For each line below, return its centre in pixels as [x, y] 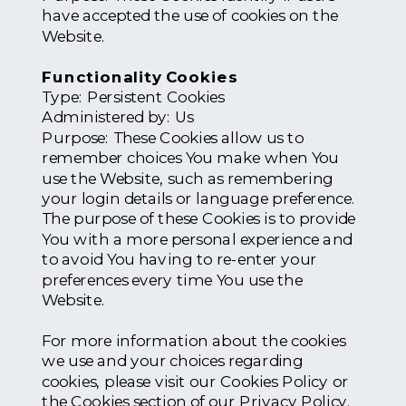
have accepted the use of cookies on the [190, 15]
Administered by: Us [118, 117]
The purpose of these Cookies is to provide [199, 218]
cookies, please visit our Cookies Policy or [195, 381]
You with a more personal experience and [197, 239]
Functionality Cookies [140, 76]
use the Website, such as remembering [188, 178]
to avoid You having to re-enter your [179, 259]
